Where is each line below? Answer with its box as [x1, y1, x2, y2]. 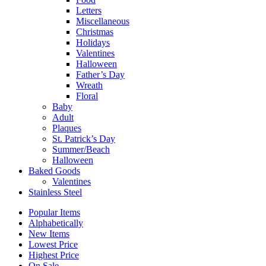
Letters [76, 5, 102, 15]
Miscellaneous [76, 15, 129, 26]
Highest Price [28, 249, 79, 260]
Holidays [76, 37, 110, 47]
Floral [76, 90, 98, 101]
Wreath [76, 80, 103, 90]
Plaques [52, 122, 81, 133]
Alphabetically [28, 217, 83, 228]
